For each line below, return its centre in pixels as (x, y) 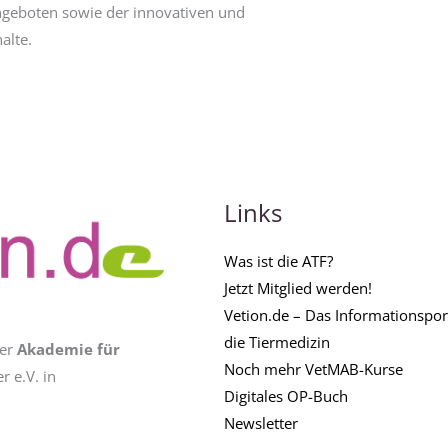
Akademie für (68, 348)
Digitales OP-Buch (286, 395)
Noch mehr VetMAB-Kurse (313, 368)
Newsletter (261, 422)
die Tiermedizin (277, 341)
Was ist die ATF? (278, 260)
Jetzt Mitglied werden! (298, 287)
